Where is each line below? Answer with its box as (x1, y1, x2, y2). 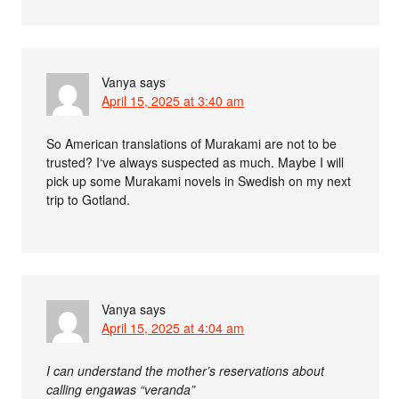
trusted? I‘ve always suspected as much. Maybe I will (46, 152, 345, 171)
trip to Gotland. (46, 190, 131, 208)
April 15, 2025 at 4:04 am (102, 318, 245, 337)
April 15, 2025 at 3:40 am (102, 91, 245, 110)
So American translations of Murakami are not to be (46, 134, 338, 152)
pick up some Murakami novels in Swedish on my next (46, 171, 352, 190)
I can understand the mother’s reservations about (46, 361, 325, 379)
